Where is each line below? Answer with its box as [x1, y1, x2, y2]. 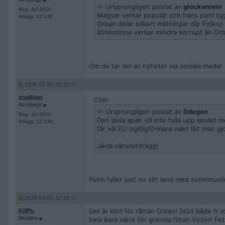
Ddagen [183, 107, 208, 116]
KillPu [19, 207, 34, 213]
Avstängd [19, 101, 43, 107]
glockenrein [183, 3, 222, 11]
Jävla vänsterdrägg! [97, 142, 158, 150]
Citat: [94, 96, 109, 103]
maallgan [19, 94, 43, 100]
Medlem [19, 215, 39, 221]
